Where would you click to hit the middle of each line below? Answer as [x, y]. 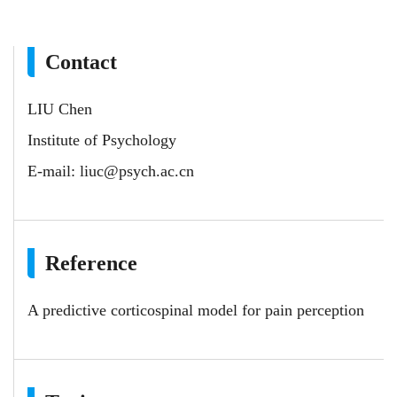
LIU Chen [60, 109]
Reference [91, 263]
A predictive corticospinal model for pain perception [196, 310]
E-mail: [54, 171]
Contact [81, 62]
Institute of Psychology [102, 140]
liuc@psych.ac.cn [137, 171]
